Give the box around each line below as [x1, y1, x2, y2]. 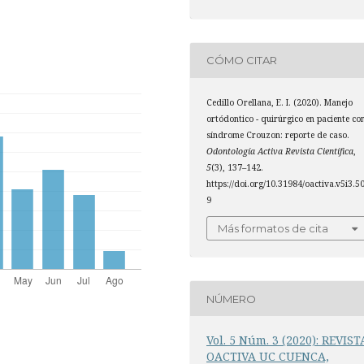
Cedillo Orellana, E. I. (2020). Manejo [206, 96, 353, 108]
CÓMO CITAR [206, 54, 278, 67]
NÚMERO [206, 292, 257, 305]
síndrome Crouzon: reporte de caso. [206, 128, 350, 141]
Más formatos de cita [218, 222, 329, 236]
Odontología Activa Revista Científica [206, 145, 354, 157]
